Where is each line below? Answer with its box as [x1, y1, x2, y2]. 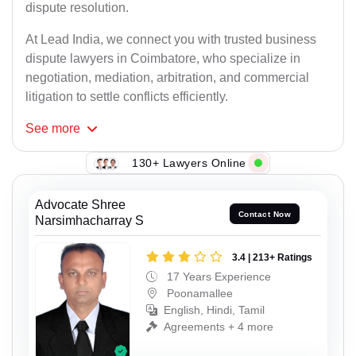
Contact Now [238, 209, 292, 219]
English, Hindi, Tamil [164, 304, 265, 317]
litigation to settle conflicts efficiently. [25, 90, 228, 104]
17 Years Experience [164, 270, 271, 284]
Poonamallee [164, 287, 233, 300]
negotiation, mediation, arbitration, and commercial [25, 71, 309, 85]
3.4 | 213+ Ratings [232, 252, 312, 264]
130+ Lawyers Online [132, 156, 246, 169]
